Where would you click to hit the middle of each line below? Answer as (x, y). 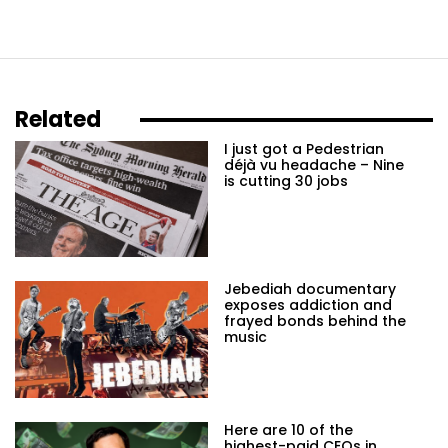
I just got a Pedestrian (304, 149)
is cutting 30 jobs (286, 181)
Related (58, 120)
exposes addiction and (308, 305)
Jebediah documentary (310, 289)
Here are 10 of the (288, 429)
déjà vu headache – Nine (314, 165)
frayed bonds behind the (315, 321)
